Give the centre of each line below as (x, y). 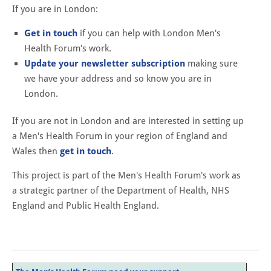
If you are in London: (55, 9)
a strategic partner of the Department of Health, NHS (121, 190)
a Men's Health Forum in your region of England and (120, 136)
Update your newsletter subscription (105, 63)
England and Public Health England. (86, 205)
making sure (211, 63)
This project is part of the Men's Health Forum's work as (126, 175)
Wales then (36, 151)
